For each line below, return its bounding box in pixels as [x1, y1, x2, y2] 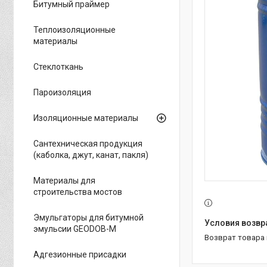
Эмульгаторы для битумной [33, 213, 144, 222]
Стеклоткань [33, 62, 83, 72]
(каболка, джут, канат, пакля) [33, 150, 148, 160]
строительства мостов [33, 187, 122, 197]
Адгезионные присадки [33, 250, 126, 259]
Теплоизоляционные [33, 25, 116, 35]
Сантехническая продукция [33, 139, 142, 148]
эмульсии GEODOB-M [33, 224, 116, 234]
